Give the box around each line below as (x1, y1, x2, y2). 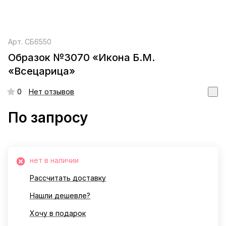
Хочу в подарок (30, 209, 86, 218)
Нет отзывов (29, 87, 74, 96)
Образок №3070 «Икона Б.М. (8, 51, 155, 64)
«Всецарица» (8, 65, 75, 78)
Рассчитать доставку (30, 174, 106, 183)
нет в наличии (30, 156, 79, 165)
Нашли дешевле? (30, 191, 90, 200)
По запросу (8, 109, 88, 127)
